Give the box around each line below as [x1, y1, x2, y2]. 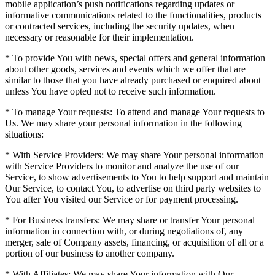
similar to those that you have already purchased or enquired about [5, 74, 261, 85]
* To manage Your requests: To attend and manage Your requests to [5, 106, 265, 117]
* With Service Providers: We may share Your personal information [5, 149, 264, 160]
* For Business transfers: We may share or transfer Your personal [5, 214, 255, 225]
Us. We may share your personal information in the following [5, 117, 242, 128]
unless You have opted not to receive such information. [5, 85, 216, 96]
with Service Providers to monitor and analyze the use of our [5, 160, 239, 171]
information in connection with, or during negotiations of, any [5, 225, 243, 236]
